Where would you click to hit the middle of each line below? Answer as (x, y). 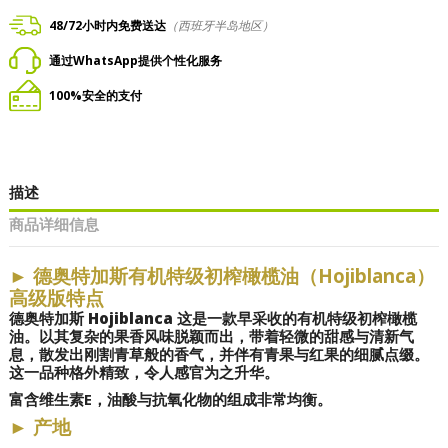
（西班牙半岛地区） (220, 25)
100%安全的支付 (95, 95)
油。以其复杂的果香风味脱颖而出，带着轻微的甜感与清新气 (211, 335)
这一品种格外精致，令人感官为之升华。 (144, 371)
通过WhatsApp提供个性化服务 (135, 60)
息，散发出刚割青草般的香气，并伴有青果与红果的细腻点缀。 (219, 353)
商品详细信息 (54, 224)
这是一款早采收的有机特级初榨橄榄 (295, 317)
